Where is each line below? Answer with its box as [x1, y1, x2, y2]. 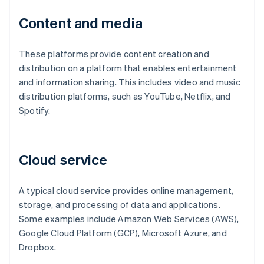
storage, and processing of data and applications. [19, 199, 220, 211]
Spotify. [19, 104, 51, 117]
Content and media [19, 14, 143, 32]
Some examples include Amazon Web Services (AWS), [19, 213, 239, 225]
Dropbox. [19, 241, 57, 253]
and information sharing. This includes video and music [19, 76, 240, 88]
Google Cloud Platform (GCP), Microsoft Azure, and [19, 227, 227, 239]
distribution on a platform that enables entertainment [19, 62, 237, 74]
